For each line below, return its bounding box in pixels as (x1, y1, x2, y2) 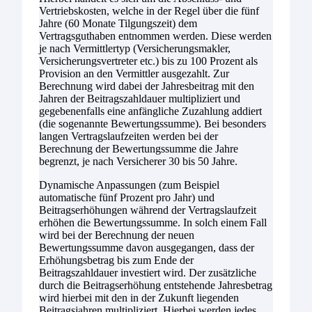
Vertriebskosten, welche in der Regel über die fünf (39, 4, 259, 17)
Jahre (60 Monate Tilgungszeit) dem (39, 17, 197, 29)
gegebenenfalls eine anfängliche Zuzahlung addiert (39, 104, 262, 117)
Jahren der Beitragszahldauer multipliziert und (39, 92, 240, 104)
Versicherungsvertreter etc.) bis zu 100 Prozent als (39, 54, 258, 67)
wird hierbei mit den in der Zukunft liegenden (39, 291, 239, 304)
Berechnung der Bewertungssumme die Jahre (39, 142, 238, 155)
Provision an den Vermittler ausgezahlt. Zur (39, 67, 229, 79)
